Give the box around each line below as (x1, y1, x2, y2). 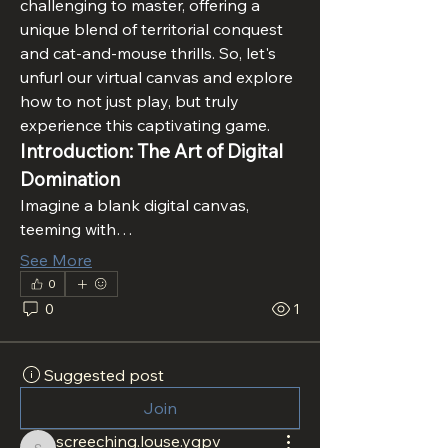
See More (20, 250, 92, 271)
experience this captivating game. (20, 115, 270, 136)
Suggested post (44, 365, 164, 386)
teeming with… (20, 219, 133, 240)
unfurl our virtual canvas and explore (20, 67, 293, 88)
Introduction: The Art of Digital (20, 139, 283, 164)
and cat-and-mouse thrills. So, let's (20, 43, 276, 64)
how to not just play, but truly (20, 91, 239, 112)
